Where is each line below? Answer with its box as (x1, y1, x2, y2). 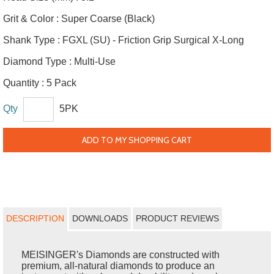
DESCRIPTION (6, 213, 64, 223)
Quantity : (3, 78, 44, 88)
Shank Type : (3, 35, 60, 45)
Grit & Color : (3, 13, 59, 24)
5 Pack (46, 78, 76, 88)
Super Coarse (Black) (61, 13, 155, 24)
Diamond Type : (3, 56, 72, 67)
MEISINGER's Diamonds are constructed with (21, 249, 220, 260)
